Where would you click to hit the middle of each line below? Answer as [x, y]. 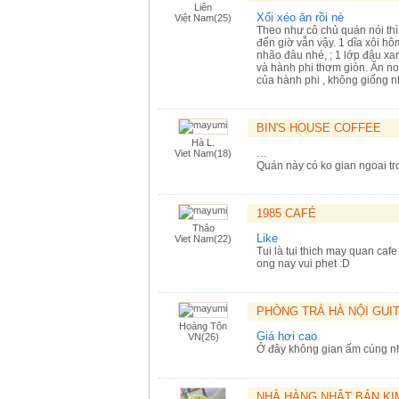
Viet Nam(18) [203, 153]
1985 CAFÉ [286, 213]
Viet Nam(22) [203, 239]
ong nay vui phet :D [303, 264]
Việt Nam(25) [203, 18]
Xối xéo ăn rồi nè [300, 17]
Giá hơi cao [287, 336]
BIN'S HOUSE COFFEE [319, 128]
